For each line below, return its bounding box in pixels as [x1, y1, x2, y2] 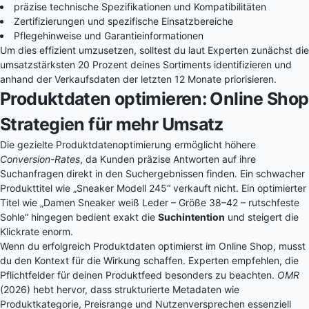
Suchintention [158, 211, 225, 223]
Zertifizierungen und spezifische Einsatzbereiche [14, 15, 233, 27]
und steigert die [225, 211, 299, 223]
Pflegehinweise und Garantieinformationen [14, 30, 203, 41]
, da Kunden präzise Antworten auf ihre [80, 153, 256, 165]
